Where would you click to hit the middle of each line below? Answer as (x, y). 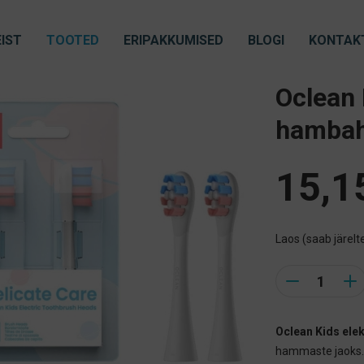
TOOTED (73, 40)
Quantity (297, 274)
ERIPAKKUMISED (173, 40)
